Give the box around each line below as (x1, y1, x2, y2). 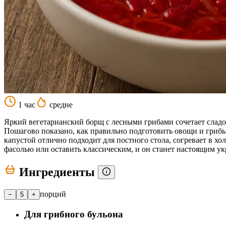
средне (47, 100, 73, 109)
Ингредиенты (16, 165, 98, 179)
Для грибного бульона (24, 209, 123, 220)
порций (40, 189, 66, 198)
